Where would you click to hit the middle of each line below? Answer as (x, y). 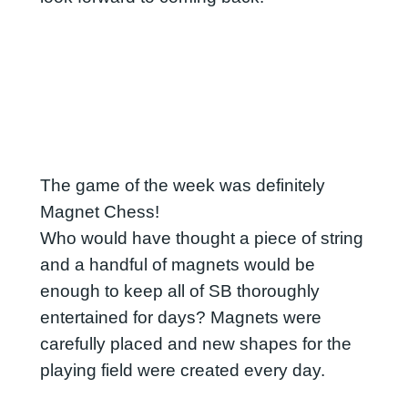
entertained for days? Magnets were (180, 318)
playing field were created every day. (182, 371)
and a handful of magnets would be (177, 265)
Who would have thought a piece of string (201, 239)
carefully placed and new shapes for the (195, 344)
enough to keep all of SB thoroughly (179, 291)
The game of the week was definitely (182, 186)
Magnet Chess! (99, 212)
